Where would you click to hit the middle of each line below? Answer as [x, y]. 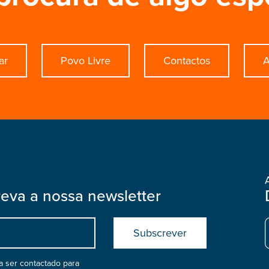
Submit [140, 227]
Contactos [186, 61]
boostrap [147, 247]
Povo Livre [85, 61]
